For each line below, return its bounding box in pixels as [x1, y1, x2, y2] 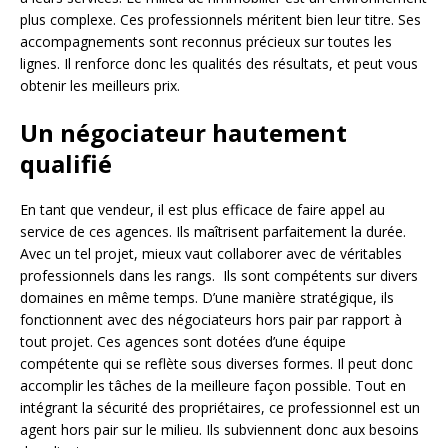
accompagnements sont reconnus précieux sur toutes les [20, 32, 392, 51]
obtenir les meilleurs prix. [20, 76, 180, 95]
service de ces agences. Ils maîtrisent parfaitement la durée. [20, 222, 406, 241]
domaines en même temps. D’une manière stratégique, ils [20, 288, 394, 307]
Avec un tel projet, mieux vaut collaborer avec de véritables [20, 244, 402, 263]
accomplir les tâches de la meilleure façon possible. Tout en [20, 376, 406, 395]
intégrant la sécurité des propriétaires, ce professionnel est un [20, 398, 420, 417]
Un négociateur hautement [20, 116, 347, 149]
